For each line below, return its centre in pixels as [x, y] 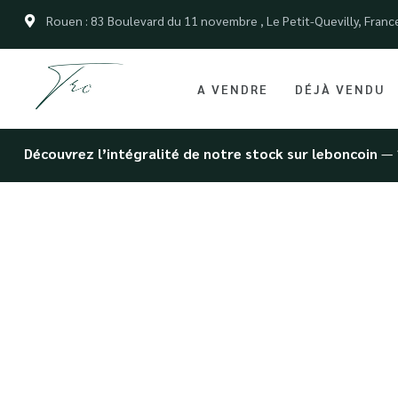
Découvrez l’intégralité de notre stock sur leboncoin [201, 153]
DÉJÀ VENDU [340, 89]
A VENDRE [233, 89]
